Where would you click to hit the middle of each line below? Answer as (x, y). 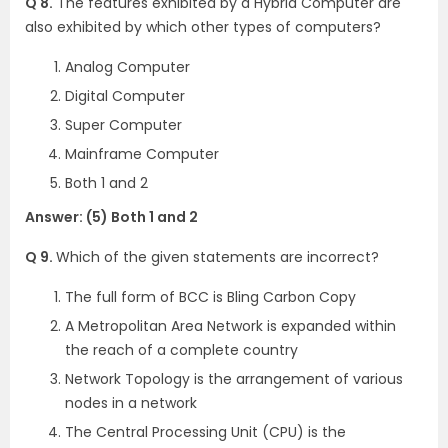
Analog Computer (127, 66)
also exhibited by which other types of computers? (203, 26)
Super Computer (123, 124)
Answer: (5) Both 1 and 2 (111, 216)
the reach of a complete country (181, 349)
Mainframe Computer (142, 153)
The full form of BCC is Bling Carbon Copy (210, 296)
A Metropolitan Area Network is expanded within (230, 325)
